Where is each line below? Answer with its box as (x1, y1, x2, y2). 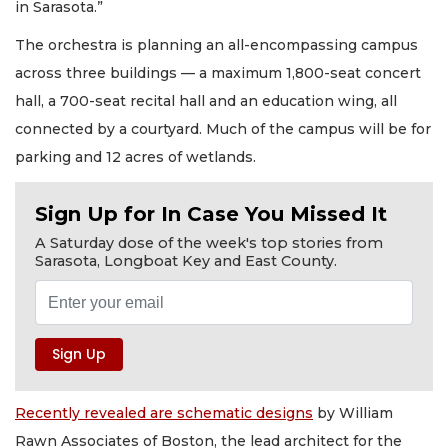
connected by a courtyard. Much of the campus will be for (15, 120, 431, 139)
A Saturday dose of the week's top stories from (35, 233, 383, 252)
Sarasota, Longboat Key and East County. (35, 251, 337, 270)
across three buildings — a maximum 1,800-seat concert (15, 64, 421, 83)
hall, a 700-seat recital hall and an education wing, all (15, 92, 397, 111)
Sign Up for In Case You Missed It (35, 201, 387, 226)
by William (313, 404, 393, 423)
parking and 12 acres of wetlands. (15, 148, 260, 167)
